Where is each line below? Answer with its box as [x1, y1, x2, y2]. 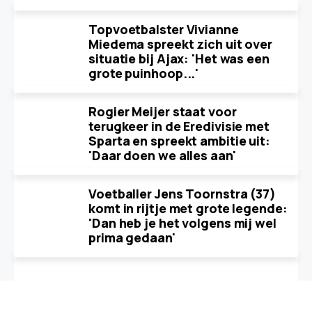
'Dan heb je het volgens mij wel [88, 214, 276, 231]
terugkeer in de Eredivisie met [88, 118, 270, 134]
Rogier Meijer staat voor [88, 103, 237, 120]
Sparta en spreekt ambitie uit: [88, 132, 270, 149]
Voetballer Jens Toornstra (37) [88, 185, 276, 202]
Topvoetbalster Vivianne [88, 21, 239, 38]
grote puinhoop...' [88, 65, 199, 81]
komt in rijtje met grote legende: [88, 200, 288, 217]
